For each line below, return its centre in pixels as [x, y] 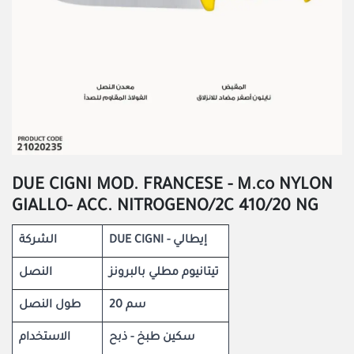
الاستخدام [45, 338]
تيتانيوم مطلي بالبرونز [164, 273]
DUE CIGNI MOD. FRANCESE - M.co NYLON [172, 186]
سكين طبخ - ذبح [152, 338]
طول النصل [50, 306]
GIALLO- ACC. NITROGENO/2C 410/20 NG [165, 207]
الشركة [38, 241]
